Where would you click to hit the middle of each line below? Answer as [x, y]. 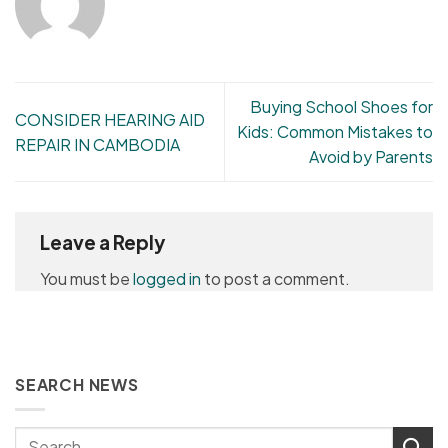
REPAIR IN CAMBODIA [97, 144]
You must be [86, 279]
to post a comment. [275, 279]
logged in [167, 279]
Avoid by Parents [371, 157]
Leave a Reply [104, 241]
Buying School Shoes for [341, 107]
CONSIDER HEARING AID [110, 119]
